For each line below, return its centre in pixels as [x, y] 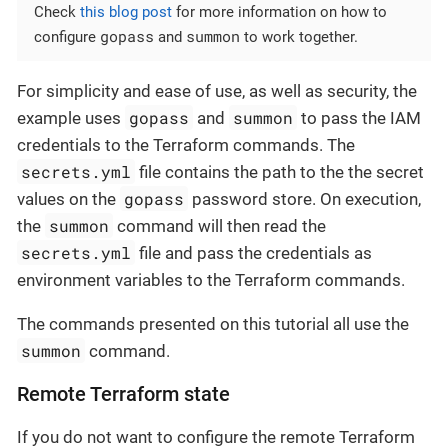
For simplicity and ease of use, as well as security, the [217, 91]
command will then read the [220, 226]
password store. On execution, [305, 199]
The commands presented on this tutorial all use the [213, 324]
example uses [71, 118]
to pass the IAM [359, 118]
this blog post [126, 12]
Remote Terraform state [123, 395]
